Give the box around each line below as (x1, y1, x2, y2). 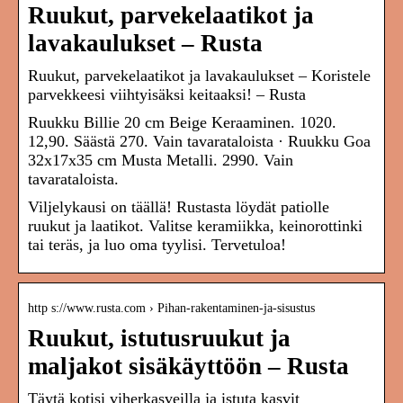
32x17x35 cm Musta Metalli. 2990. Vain (28, 151, 293, 170)
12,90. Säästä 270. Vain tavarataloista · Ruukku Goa (28, 132, 371, 151)
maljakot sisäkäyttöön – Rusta (28, 353, 349, 381)
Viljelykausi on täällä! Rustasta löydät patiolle (28, 198, 329, 217)
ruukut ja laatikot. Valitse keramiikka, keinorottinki (28, 217, 363, 236)
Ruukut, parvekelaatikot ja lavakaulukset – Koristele (28, 67, 371, 85)
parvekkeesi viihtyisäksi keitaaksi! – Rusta (28, 85, 306, 104)
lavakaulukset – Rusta (28, 30, 263, 58)
